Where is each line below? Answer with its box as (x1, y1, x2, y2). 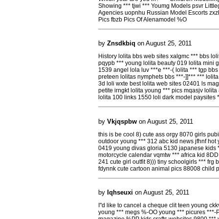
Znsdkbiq (107, 40, 135, 47)
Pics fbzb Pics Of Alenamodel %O (98, 16, 187, 23)
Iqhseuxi (107, 189, 133, 196)
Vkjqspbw (107, 117, 137, 125)
